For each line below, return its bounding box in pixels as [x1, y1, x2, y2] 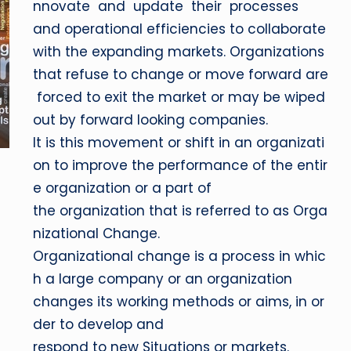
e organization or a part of [33, 179, 212, 197]
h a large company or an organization [33, 270, 293, 288]
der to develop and [33, 315, 165, 334]
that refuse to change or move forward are [33, 65, 329, 84]
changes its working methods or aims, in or [33, 292, 325, 311]
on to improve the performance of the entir [33, 156, 328, 175]
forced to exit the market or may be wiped [33, 88, 330, 107]
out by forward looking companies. [33, 110, 269, 129]
